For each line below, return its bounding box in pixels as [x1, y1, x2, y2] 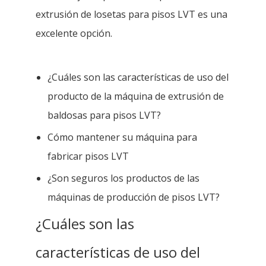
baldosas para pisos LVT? [47, 108, 161, 122]
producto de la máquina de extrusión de [47, 89, 224, 103]
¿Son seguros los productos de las [47, 171, 199, 185]
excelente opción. [36, 26, 112, 40]
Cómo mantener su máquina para [47, 130, 197, 144]
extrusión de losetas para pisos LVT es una [36, 7, 227, 21]
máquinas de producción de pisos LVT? [47, 190, 220, 204]
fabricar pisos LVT [47, 149, 129, 163]
